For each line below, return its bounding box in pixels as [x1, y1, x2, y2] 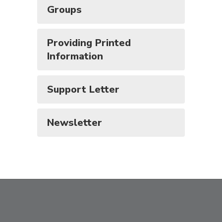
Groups [47, 3, 82, 16]
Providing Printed [47, 36, 131, 50]
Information [47, 50, 103, 63]
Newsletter [47, 116, 102, 129]
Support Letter [47, 83, 119, 96]
